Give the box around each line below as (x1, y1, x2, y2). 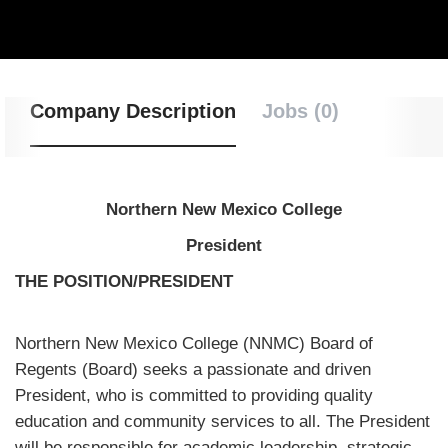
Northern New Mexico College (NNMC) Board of (15, 334, 373, 353)
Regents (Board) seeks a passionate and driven (15, 360, 371, 379)
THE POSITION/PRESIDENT (15, 272, 233, 291)
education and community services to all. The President (15, 412, 430, 431)
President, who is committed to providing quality (15, 386, 373, 405)
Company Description (30, 100, 236, 122)
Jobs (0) (262, 100, 339, 122)
